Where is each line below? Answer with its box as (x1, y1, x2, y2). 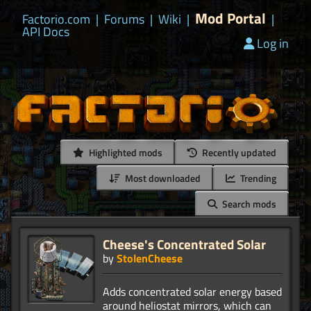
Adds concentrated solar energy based (103, 283, 282, 301)
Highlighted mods (87, 145, 162, 160)
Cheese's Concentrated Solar (103, 234, 266, 255)
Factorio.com (22, 10, 90, 28)
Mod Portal (195, 7, 266, 29)
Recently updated (200, 145, 276, 160)
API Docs (22, 22, 69, 41)
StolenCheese (117, 250, 183, 267)
